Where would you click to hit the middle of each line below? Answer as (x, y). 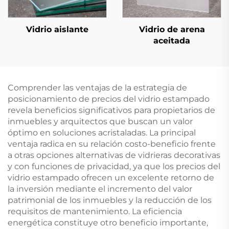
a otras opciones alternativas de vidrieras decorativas (114, 155)
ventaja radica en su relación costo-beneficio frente (112, 144)
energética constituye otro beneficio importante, (108, 222)
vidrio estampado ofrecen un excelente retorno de (111, 177)
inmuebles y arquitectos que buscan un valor (100, 121)
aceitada (172, 40)
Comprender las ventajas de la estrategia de (97, 87)
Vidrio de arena (172, 29)
